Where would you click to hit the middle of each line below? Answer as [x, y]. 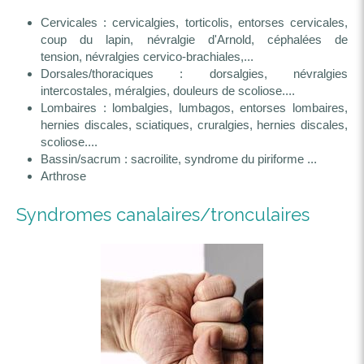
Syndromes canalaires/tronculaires [163, 214]
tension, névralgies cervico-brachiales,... [147, 56]
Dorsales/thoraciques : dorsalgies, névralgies [194, 74]
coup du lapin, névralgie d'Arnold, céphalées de [194, 39]
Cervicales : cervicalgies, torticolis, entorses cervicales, [194, 22]
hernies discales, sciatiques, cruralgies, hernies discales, [194, 125]
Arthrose [63, 176]
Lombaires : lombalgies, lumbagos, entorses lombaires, [194, 108]
